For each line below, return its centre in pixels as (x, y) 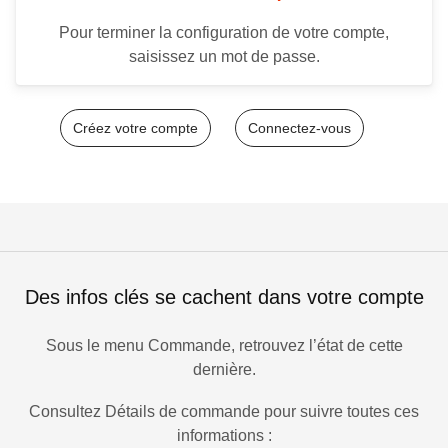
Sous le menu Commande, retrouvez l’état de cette (224, 346)
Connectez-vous (299, 128)
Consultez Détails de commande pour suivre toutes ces (224, 412)
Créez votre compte (135, 128)
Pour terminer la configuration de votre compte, (224, 33)
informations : (224, 436)
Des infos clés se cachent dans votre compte (224, 297)
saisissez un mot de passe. (224, 57)
